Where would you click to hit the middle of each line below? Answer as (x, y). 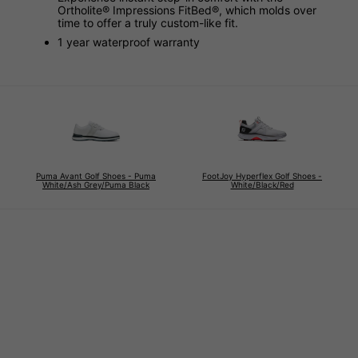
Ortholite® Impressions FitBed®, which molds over (187, 10)
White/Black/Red (262, 184)
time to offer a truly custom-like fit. (148, 22)
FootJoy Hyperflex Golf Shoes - (262, 175)
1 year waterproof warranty (129, 42)
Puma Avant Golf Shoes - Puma (96, 175)
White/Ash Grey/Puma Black (96, 184)
